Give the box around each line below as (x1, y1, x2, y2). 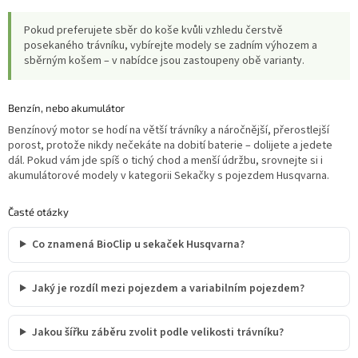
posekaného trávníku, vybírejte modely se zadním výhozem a (24, 37, 317, 54)
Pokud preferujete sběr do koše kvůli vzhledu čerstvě (24, 22, 283, 38)
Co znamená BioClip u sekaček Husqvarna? (31, 236, 245, 253)
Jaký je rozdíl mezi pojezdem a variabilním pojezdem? (31, 280, 304, 296)
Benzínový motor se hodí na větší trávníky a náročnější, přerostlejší (8, 121, 329, 138)
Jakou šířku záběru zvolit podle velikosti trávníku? (31, 324, 284, 340)
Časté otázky (8, 205, 69, 218)
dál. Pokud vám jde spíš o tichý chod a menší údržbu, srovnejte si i (8, 152, 323, 169)
